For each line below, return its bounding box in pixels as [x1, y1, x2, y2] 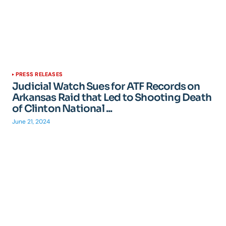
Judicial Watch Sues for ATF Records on [12, 80, 200, 93]
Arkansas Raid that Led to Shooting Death [12, 91, 212, 104]
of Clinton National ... [12, 102, 112, 115]
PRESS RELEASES [16, 71, 63, 78]
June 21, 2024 [12, 118, 50, 126]
